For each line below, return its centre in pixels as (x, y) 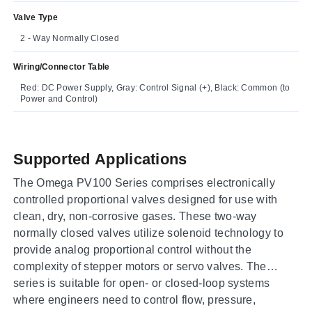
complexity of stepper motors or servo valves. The (140, 266)
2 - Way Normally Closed (70, 38)
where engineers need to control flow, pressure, (135, 299)
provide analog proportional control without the (133, 249)
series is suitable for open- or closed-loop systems (142, 283)
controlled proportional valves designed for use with (146, 199)
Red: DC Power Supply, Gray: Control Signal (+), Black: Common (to (155, 87)
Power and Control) (59, 99)
